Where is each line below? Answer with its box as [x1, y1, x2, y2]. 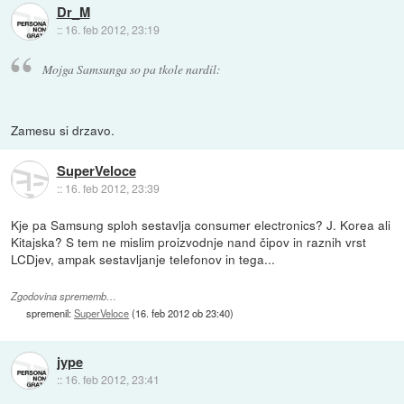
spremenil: [26, 305, 75, 320]
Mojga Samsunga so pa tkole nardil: [41, 60, 221, 78]
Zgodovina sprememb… [11, 289, 117, 303]
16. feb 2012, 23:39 [64, 180, 160, 197]
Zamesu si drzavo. [11, 120, 115, 139]
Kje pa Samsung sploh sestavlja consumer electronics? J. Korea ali [11, 215, 391, 234]
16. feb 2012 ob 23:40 [135, 305, 231, 320]
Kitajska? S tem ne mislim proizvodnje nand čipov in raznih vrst [11, 232, 367, 251]
